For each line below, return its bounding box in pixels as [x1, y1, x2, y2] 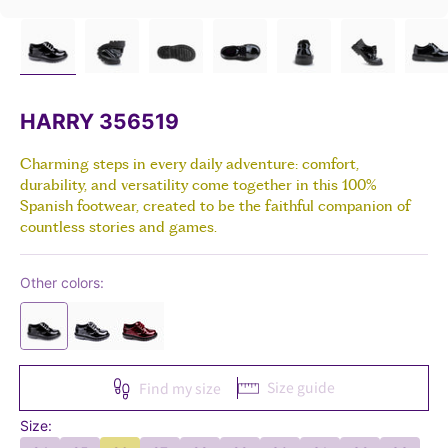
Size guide [266, 377, 335, 398]
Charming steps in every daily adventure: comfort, [20, 158, 359, 172]
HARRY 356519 [20, 109, 179, 134]
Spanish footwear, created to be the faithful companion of [20, 200, 411, 214]
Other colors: [20, 274, 104, 291]
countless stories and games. [20, 221, 217, 235]
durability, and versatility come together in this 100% [20, 179, 377, 193]
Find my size [138, 378, 221, 399]
